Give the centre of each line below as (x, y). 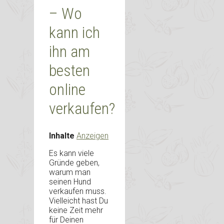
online (67, 89)
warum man (70, 172)
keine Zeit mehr (76, 210)
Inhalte (62, 136)
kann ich (74, 32)
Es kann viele (71, 153)
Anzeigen (92, 136)
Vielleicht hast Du (78, 201)
